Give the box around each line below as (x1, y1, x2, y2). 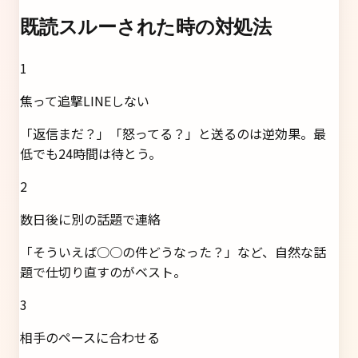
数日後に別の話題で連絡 (20, 209, 161, 229)
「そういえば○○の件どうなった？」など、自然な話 (20, 242, 326, 262)
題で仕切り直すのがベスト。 (20, 262, 186, 282)
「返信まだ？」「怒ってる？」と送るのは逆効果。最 (20, 124, 326, 144)
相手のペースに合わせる (20, 328, 160, 348)
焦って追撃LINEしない (20, 91, 149, 111)
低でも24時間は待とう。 (20, 144, 161, 164)
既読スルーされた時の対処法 (20, 16, 272, 38)
